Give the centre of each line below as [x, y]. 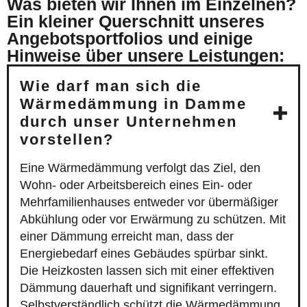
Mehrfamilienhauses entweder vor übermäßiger [149, 202]
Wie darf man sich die [111, 86]
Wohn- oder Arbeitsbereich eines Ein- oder [136, 185]
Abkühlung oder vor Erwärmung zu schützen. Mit [153, 220]
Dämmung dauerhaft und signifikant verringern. [148, 288]
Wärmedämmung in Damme [133, 104]
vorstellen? [67, 140]
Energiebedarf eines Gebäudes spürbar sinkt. [144, 254]
